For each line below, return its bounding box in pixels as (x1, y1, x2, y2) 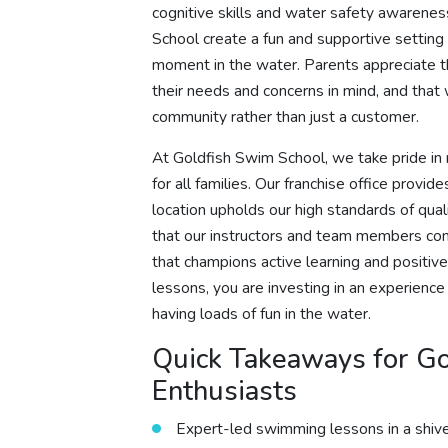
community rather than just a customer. (152, 105, 420, 128)
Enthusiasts (152, 371, 298, 410)
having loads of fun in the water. (152, 303, 372, 326)
